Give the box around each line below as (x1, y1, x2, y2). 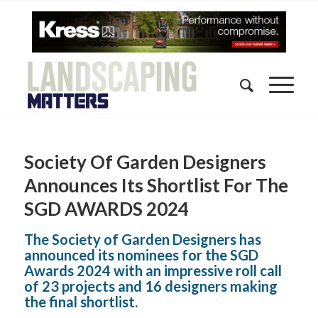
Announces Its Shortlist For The (23, 174, 288, 197)
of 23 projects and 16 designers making (23, 278, 278, 295)
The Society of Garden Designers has (23, 231, 261, 248)
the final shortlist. (23, 293, 143, 311)
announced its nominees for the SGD (23, 246, 258, 264)
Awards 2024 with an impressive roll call (23, 262, 282, 280)
